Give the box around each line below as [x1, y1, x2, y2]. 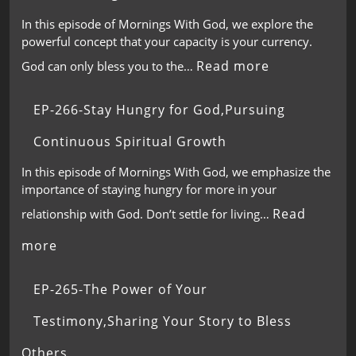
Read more [196, 56, 269, 75]
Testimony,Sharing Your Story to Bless [33, 312, 292, 330]
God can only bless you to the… [21, 57, 196, 74]
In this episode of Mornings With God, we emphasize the [21, 164, 331, 180]
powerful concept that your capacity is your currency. [21, 33, 312, 49]
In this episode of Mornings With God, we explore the [21, 15, 313, 32]
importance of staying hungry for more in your [21, 181, 277, 197]
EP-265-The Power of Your [33, 281, 207, 298]
